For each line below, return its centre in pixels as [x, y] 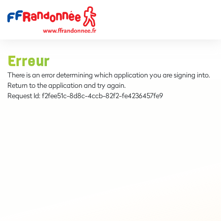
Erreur [29, 62]
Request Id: [25, 95]
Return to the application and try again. [67, 85]
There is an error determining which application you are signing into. [109, 75]
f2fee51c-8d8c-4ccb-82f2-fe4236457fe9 [103, 95]
